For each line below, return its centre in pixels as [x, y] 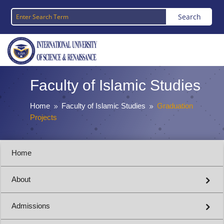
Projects [43, 117]
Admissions [30, 206]
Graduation [175, 106]
